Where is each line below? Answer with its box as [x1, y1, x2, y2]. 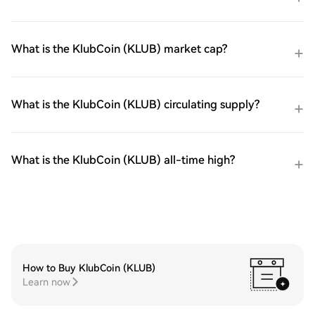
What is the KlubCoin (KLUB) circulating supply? [11, 98, 259, 111]
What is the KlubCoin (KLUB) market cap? [11, 42, 227, 56]
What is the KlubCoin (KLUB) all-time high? [11, 153, 235, 167]
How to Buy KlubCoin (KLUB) [22, 262, 155, 274]
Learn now [22, 276, 70, 288]
